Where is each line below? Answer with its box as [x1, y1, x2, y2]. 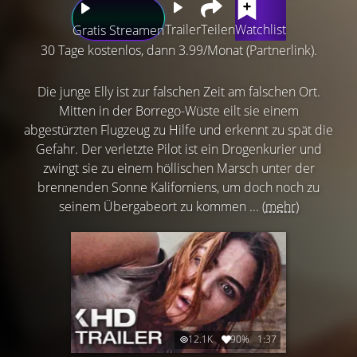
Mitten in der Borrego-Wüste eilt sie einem [58, 102, 299, 120]
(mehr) [261, 198, 299, 216]
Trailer [164, 21, 201, 39]
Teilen [200, 21, 235, 39]
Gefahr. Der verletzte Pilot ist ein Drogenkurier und [35, 140, 322, 159]
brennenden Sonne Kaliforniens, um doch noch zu [37, 178, 320, 197]
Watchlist [234, 21, 286, 39]
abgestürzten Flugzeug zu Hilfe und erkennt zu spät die [24, 121, 333, 139]
